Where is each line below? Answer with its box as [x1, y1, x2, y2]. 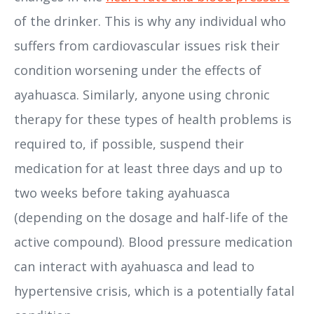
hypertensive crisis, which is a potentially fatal [14, 282, 294, 300]
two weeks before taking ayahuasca [14, 184, 230, 202]
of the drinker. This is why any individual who [14, 13, 286, 30]
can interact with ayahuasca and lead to [14, 258, 254, 275]
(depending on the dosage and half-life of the [14, 209, 288, 226]
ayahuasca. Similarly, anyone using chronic [14, 86, 270, 104]
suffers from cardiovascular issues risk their [14, 37, 280, 55]
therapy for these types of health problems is [14, 111, 292, 128]
